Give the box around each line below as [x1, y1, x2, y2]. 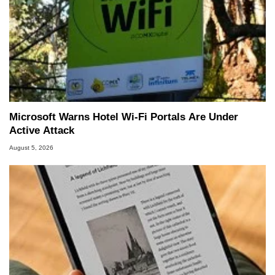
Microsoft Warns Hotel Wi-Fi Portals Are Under [9, 110, 238, 123]
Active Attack [9, 124, 74, 136]
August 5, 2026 [9, 144, 53, 152]
